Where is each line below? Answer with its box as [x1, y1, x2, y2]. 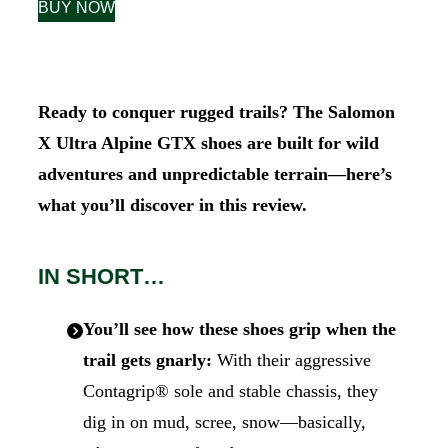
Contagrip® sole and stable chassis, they [82, 381, 378, 401]
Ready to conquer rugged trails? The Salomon [38, 101, 395, 122]
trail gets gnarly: [82, 350, 212, 370]
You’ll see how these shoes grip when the [82, 319, 396, 339]
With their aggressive [211, 350, 371, 370]
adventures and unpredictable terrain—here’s [38, 163, 392, 184]
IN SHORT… [38, 263, 165, 289]
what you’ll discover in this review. [38, 194, 307, 215]
